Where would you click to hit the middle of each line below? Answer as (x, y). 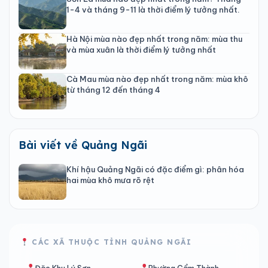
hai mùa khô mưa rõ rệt (110, 180)
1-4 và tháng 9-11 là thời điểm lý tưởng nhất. (153, 9)
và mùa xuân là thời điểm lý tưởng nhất (141, 49)
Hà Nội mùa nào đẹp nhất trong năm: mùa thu (154, 39)
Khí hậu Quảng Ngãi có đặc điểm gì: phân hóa (155, 169)
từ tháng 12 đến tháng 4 (113, 89)
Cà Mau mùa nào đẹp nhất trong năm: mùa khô (157, 79)
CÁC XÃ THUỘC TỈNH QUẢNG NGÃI (110, 242)
